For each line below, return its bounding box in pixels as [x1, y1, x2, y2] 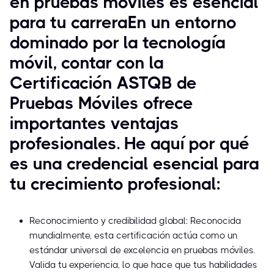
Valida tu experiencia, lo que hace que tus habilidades [29, 259, 257, 271]
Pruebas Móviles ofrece [10, 93, 193, 114]
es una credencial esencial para [10, 154, 259, 174]
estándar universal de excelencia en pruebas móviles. [29, 245, 255, 256]
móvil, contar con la [10, 53, 164, 73]
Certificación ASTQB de [10, 73, 197, 94]
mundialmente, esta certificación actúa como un [29, 230, 237, 242]
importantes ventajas [10, 113, 179, 134]
